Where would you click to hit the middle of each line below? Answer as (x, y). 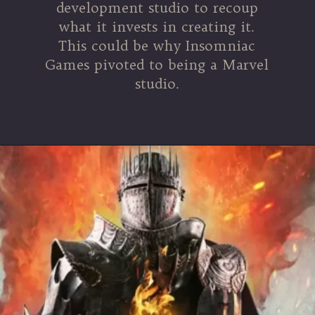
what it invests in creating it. (157, 26)
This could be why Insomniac (157, 45)
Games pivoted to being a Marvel (157, 64)
